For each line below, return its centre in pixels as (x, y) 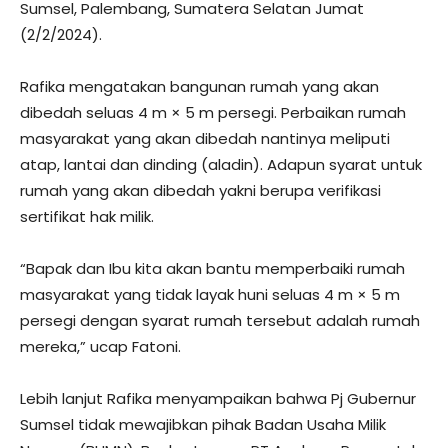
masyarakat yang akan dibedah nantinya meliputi (205, 138)
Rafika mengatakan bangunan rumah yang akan (199, 86)
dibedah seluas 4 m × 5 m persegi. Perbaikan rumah (213, 112)
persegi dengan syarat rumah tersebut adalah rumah (220, 320)
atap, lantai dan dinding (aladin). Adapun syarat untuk (221, 164)
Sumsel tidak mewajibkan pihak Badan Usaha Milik (203, 424)
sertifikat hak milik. (87, 216)
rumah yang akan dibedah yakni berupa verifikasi (200, 190)
